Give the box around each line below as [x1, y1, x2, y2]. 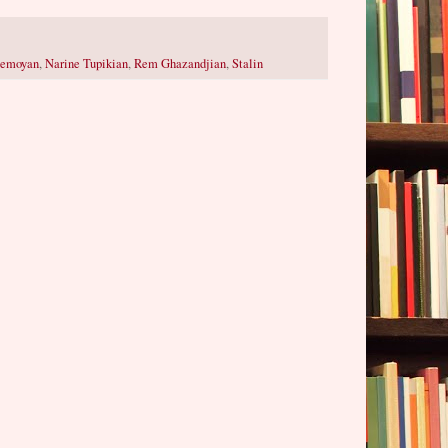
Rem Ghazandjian [134, 54, 226, 72]
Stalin [232, 54, 263, 72]
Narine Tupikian [45, 54, 128, 72]
